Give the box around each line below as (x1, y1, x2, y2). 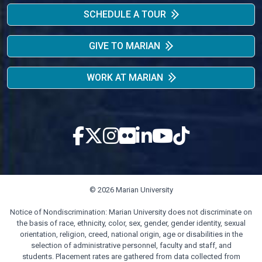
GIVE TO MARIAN (89, 40, 160, 51)
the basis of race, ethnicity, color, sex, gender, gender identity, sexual (16, 219, 246, 227)
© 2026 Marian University (89, 185, 173, 194)
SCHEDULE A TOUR (83, 9, 166, 20)
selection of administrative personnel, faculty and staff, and (30, 241, 232, 250)
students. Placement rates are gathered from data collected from (22, 252, 240, 261)
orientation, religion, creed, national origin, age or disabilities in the (19, 230, 243, 239)
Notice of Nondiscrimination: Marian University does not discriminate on (10, 208, 252, 216)
